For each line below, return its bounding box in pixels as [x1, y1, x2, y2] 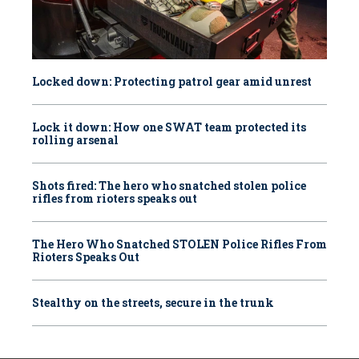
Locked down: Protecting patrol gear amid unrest [32, 74, 312, 90]
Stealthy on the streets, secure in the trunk [32, 295, 274, 311]
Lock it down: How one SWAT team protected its [32, 119, 306, 135]
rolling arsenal [32, 132, 119, 148]
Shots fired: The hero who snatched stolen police [32, 178, 306, 194]
